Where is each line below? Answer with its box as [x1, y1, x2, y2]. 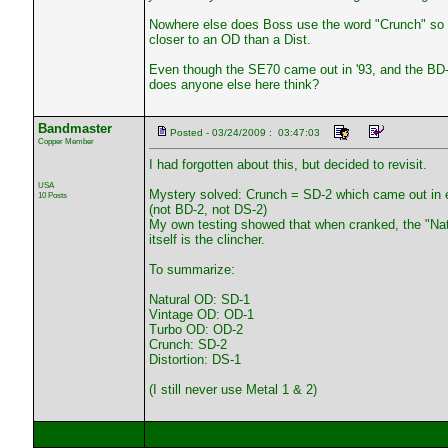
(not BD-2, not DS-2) [148, 202, 267, 217]
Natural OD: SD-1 [148, 292, 250, 307]
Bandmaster [37, 121, 112, 136]
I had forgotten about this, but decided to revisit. [148, 157, 427, 172]
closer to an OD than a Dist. [148, 32, 311, 47]
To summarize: [148, 262, 235, 277]
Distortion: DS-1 [148, 352, 241, 367]
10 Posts [37, 190, 67, 200]
